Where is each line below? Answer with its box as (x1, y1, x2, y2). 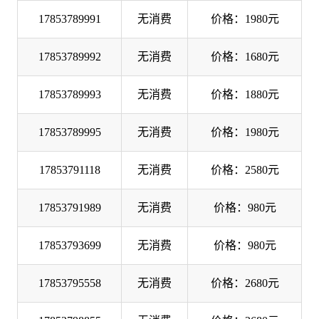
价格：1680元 (210, 50, 279, 63)
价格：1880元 (210, 88, 279, 100)
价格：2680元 (210, 276, 279, 289)
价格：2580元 (210, 163, 279, 176)
